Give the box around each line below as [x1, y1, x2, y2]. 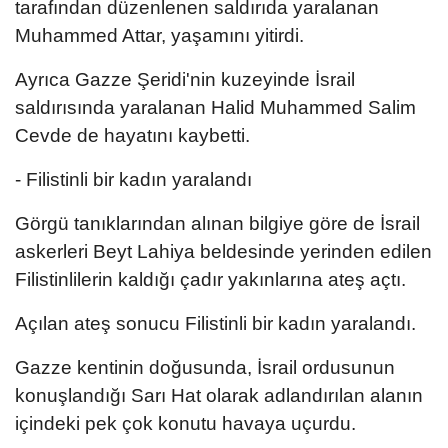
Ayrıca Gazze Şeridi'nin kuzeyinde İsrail [15, 68, 355, 90]
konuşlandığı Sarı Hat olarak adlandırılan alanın [15, 384, 423, 406]
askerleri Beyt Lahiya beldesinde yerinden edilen [15, 240, 432, 262]
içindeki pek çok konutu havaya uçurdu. [15, 412, 356, 434]
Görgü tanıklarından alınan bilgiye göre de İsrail [15, 212, 420, 234]
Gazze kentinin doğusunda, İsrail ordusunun [15, 356, 395, 378]
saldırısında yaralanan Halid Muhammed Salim [15, 96, 416, 118]
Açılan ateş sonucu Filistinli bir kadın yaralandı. [15, 312, 416, 334]
